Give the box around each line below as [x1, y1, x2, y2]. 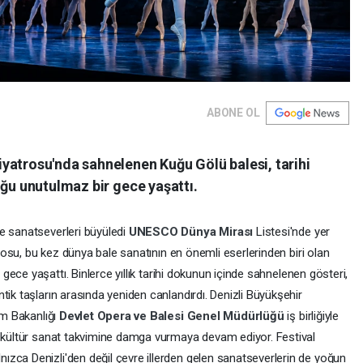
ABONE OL [207, 106, 260, 120]
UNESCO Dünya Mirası [128, 224, 257, 240]
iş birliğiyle [287, 309, 339, 324]
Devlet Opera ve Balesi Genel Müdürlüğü [58, 309, 288, 324]
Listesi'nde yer [256, 224, 331, 240]
